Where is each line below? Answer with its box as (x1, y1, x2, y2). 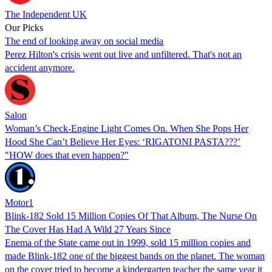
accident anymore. (5, 62, 75, 73)
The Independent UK (5, 8, 87, 19)
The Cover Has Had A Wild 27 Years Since (5, 223, 171, 234)
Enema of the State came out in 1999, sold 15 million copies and (5, 237, 251, 248)
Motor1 (5, 197, 33, 208)
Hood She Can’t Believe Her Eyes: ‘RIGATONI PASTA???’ (5, 136, 240, 147)
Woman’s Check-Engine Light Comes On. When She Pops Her (5, 123, 248, 134)
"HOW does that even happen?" (5, 149, 129, 160)
